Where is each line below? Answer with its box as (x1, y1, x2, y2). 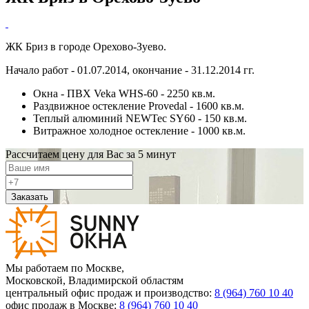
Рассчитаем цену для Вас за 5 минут (6, 148, 176, 160)
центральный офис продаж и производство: (6, 287, 215, 299)
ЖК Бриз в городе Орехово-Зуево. (6, 41, 166, 52)
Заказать (11, 192, 48, 202)
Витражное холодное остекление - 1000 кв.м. (33, 125, 246, 137)
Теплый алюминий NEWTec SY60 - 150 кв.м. (33, 112, 247, 124)
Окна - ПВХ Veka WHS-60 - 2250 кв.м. (33, 88, 215, 99)
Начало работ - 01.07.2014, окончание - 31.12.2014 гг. (6, 64, 255, 76)
